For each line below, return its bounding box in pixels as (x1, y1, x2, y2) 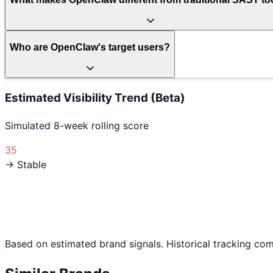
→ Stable (5, 158, 46, 171)
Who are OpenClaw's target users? (10, 41, 170, 52)
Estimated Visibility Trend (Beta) (5, 91, 185, 105)
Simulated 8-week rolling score (5, 119, 149, 132)
